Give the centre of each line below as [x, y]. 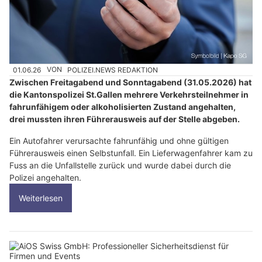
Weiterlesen [41, 198]
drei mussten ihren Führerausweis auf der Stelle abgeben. [125, 119]
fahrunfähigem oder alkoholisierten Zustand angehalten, [123, 106]
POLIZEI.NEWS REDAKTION [113, 70]
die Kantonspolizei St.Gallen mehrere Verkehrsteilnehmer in [129, 94]
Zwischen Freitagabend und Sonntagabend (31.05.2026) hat [130, 82]
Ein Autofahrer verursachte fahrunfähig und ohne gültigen [119, 140]
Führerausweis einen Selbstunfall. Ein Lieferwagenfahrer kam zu [131, 153]
